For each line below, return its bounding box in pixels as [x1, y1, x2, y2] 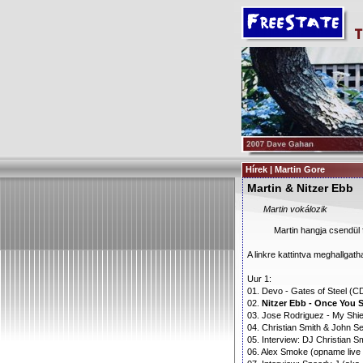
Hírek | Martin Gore [246, 164, 325, 174]
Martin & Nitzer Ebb [247, 181, 353, 194]
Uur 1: [247, 274, 271, 284]
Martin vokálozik [263, 204, 327, 214]
